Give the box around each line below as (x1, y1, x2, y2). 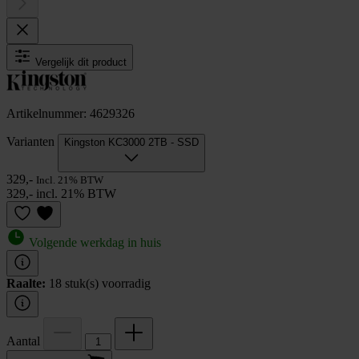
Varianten (6, 134, 58, 148)
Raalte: (6, 276, 46, 290)
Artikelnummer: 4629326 (6, 106, 135, 120)
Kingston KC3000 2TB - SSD (64, 135, 199, 148)
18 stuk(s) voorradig (49, 276, 151, 290)
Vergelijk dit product (35, 55, 127, 68)
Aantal (6, 333, 43, 348)
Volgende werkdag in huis (26, 235, 161, 249)
